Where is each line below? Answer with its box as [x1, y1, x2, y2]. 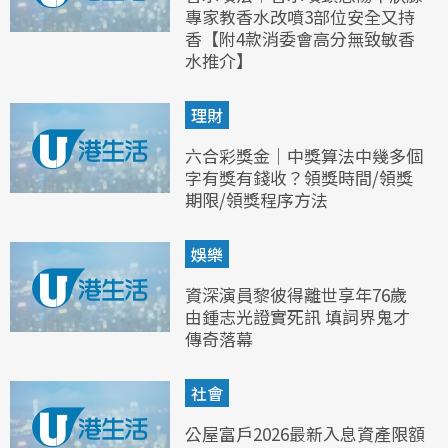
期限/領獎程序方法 [185, 187, 328, 213]
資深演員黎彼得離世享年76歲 [185, 282, 407, 308]
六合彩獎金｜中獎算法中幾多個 [185, 143, 423, 169]
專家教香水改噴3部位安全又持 [185, 4, 415, 30]
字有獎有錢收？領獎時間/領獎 [185, 165, 413, 191]
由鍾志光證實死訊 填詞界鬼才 [185, 304, 410, 330]
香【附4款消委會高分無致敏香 [185, 26, 415, 52]
